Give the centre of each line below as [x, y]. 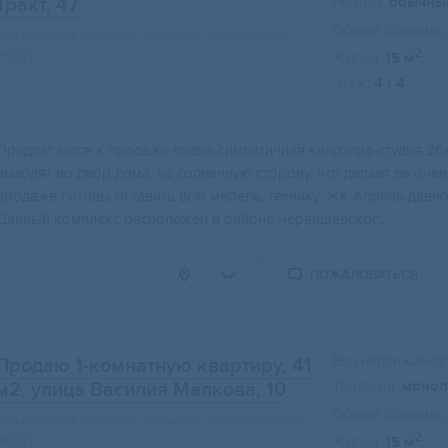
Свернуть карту [249, 137]
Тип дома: [365, 386]
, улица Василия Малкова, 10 [153, 390]
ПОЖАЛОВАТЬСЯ [364, 275]
